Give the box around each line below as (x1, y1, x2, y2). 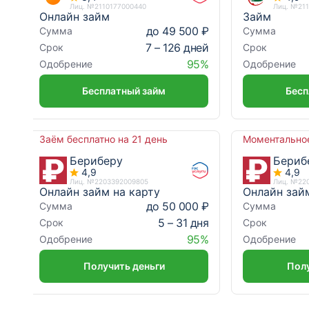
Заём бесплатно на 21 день (39, 133, 168, 145)
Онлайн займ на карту (39, 185, 160, 199)
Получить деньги (83, 260, 165, 272)
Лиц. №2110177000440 (70, 2, 146, 10)
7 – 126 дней (146, 40, 209, 54)
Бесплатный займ (82, 85, 166, 97)
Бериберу (70, 154, 123, 168)
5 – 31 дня (158, 215, 209, 230)
